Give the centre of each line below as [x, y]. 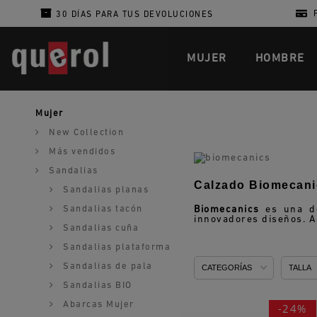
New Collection [85, 133]
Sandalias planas [104, 190]
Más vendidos [80, 152]
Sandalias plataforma [115, 247]
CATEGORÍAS [227, 268]
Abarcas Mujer [97, 305]
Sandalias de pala [106, 266]
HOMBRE [280, 59]
